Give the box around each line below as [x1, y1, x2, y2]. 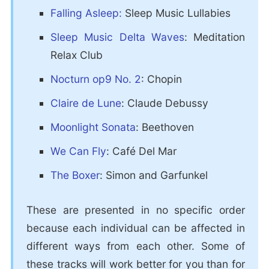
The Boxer [50, 169, 100, 182]
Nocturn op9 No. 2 [50, 73, 141, 86]
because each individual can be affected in [26, 222, 246, 235]
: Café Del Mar [106, 145, 177, 158]
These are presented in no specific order [26, 204, 246, 217]
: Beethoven [135, 121, 194, 134]
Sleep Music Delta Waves [50, 31, 184, 44]
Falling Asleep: [50, 7, 122, 20]
